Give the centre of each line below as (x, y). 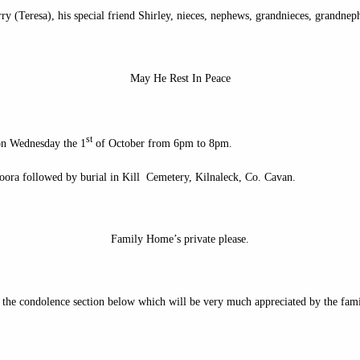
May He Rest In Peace (180, 78)
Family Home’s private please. (180, 239)
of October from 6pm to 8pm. (162, 143)
